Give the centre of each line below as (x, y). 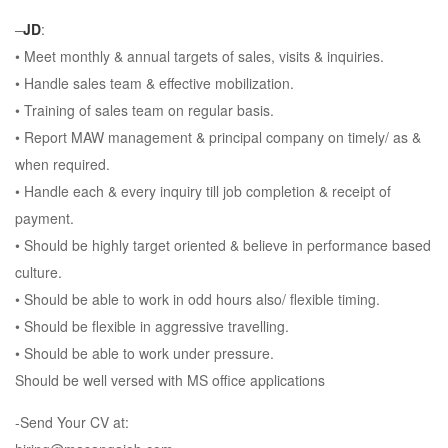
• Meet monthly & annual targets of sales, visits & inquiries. (199, 56)
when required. (62, 164)
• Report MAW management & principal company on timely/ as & (218, 137)
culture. (38, 272)
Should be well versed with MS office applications (170, 380)
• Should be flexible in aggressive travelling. (152, 326)
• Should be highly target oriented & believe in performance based (223, 245)
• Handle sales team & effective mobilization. (154, 83)
